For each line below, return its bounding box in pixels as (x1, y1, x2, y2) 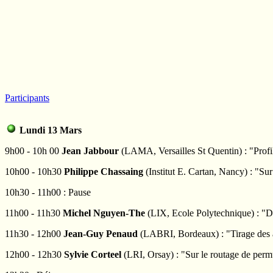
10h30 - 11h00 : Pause (5, 187, 91, 198)
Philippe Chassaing (64, 166, 143, 177)
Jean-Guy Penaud (63, 229, 138, 239)
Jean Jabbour (62, 146, 119, 157)
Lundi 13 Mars (17, 125, 82, 136)
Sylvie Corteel (64, 249, 124, 260)
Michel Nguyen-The (63, 208, 145, 219)
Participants (5, 93, 49, 104)
